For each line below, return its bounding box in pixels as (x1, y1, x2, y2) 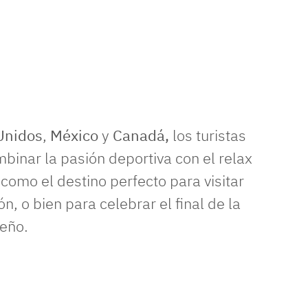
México (50, 125, 98, 145)
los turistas (169, 125, 246, 145)
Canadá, (113, 125, 169, 145)
